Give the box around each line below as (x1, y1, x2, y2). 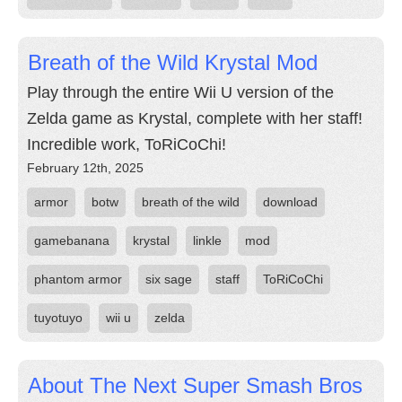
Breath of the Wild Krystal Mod (28, 50, 318, 74)
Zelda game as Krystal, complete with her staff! (27, 109, 363, 127)
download (263, 195, 318, 209)
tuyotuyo (34, 310, 83, 325)
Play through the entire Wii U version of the (27, 83, 334, 101)
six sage (145, 272, 192, 286)
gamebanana (34, 233, 109, 248)
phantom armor (34, 272, 122, 286)
